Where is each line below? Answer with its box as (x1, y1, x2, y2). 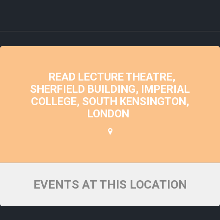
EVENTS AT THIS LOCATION (33, 177, 187, 192)
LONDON (87, 107, 129, 120)
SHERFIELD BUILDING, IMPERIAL (30, 82, 190, 95)
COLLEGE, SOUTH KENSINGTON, (31, 95, 189, 108)
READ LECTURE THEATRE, (49, 70, 175, 83)
